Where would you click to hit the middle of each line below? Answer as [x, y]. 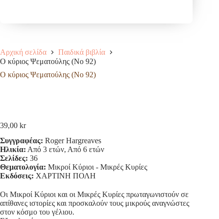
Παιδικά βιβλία [82, 52]
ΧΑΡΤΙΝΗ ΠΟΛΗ [65, 175]
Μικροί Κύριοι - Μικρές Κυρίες [97, 167]
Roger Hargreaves [72, 140]
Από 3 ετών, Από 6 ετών [65, 149]
